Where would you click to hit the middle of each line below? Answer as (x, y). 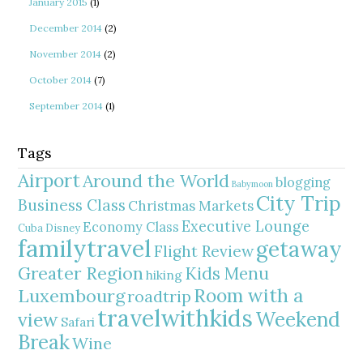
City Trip (299, 203)
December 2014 (66, 28)
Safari (78, 322)
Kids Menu (227, 273)
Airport (49, 180)
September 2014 (66, 106)
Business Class (72, 205)
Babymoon (253, 184)
